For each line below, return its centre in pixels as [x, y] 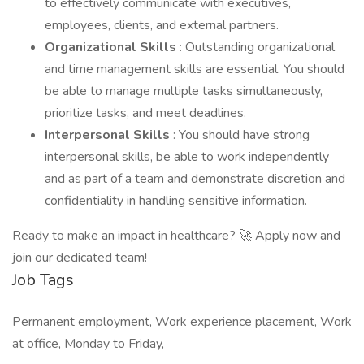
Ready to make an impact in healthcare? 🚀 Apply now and [176, 236]
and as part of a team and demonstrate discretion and [195, 179]
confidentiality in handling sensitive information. [176, 201]
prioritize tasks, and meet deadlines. [145, 113]
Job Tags [43, 280]
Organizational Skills [112, 47]
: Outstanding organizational [257, 47]
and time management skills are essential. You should [195, 69]
